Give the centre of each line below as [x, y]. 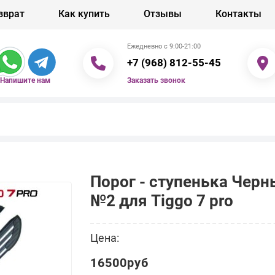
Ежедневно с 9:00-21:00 [164, 46]
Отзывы [163, 14]
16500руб [120, 263]
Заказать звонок [156, 80]
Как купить [84, 14]
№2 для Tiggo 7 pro [162, 201]
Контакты [238, 14]
